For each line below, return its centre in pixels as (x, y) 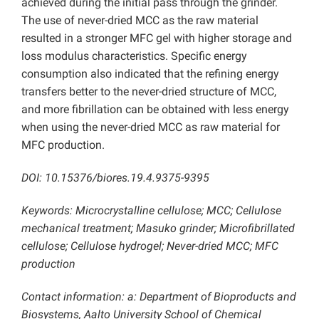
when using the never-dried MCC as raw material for (151, 127)
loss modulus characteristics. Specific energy (134, 56)
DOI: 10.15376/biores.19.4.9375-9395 (115, 178)
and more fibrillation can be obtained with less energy (155, 110)
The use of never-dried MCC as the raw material (140, 21)
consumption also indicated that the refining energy (150, 74)
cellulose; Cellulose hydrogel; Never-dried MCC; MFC (150, 246)
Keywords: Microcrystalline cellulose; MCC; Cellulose (151, 211)
